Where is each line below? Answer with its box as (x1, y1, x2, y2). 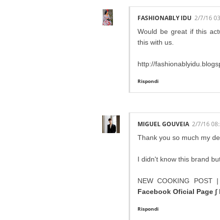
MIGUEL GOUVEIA (137, 120, 189, 129)
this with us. (137, 38, 174, 46)
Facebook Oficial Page (137, 188, 213, 196)
